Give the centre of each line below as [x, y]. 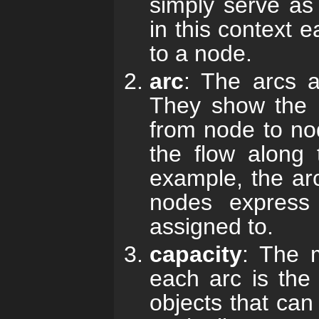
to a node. [201, 53]
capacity [196, 254]
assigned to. [211, 226]
